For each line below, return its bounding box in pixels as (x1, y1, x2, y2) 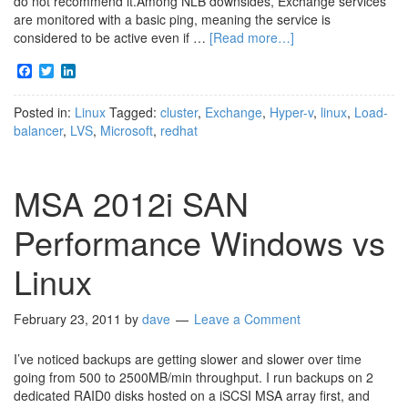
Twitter (54, 60, 96, 82)
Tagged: (109, 103, 160, 122)
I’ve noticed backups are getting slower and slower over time (14, 350, 362, 369)
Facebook (32, 60, 96, 82)
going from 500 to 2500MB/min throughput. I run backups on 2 (14, 368, 373, 387)
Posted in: (14, 103, 75, 122)
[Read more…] (209, 28, 294, 46)
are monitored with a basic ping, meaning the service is (14, 10, 331, 28)
